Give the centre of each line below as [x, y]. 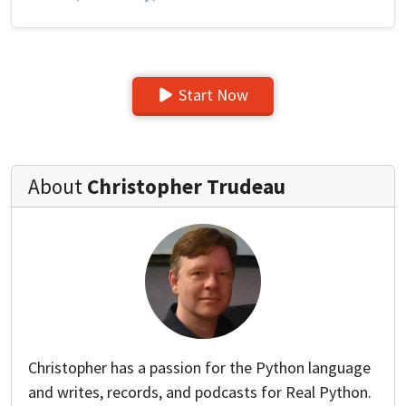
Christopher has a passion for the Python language [199, 367]
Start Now [213, 94]
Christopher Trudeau [186, 186]
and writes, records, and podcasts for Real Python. [200, 391]
